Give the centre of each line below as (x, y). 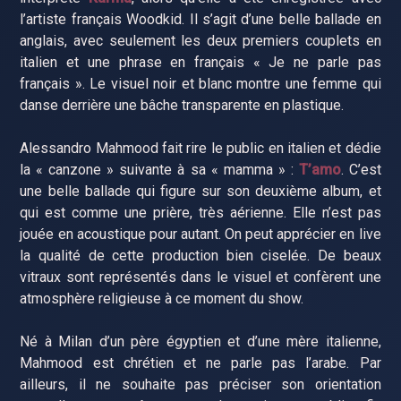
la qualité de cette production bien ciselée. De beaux (200, 255)
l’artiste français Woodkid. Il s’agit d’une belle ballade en (200, 19)
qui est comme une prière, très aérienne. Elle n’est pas (200, 212)
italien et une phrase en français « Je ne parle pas (200, 62)
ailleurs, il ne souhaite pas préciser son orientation (200, 384)
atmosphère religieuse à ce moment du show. (162, 298)
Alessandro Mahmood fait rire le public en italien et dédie (200, 148)
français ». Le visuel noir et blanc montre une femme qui (200, 83)
